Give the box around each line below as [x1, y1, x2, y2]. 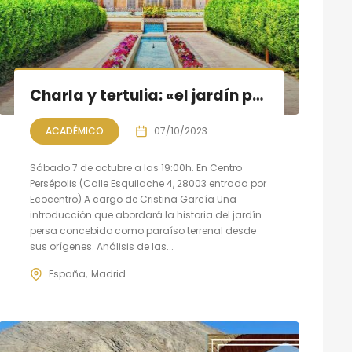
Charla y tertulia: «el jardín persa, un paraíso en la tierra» [251, 85, 263, 106]
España [48, 267, 86, 280]
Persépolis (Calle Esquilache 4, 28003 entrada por [29, 177, 266, 190]
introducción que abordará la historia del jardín [29, 208, 262, 222]
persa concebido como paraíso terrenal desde [29, 224, 256, 237]
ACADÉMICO [45, 124, 104, 137]
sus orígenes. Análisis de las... [29, 240, 174, 253]
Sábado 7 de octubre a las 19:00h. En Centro [29, 161, 242, 174]
